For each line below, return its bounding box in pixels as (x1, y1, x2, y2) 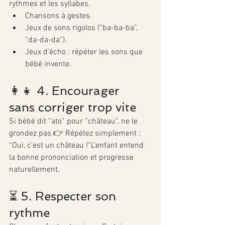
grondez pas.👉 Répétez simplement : (9, 128, 143, 139)
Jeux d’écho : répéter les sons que (25, 47, 145, 57)
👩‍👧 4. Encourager (9, 83, 123, 98)
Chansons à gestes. (25, 11, 92, 21)
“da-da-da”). (25, 35, 67, 45)
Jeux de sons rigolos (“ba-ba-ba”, (25, 23, 140, 33)
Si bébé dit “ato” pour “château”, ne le (9, 116, 140, 127)
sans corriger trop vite (9, 99, 136, 115)
